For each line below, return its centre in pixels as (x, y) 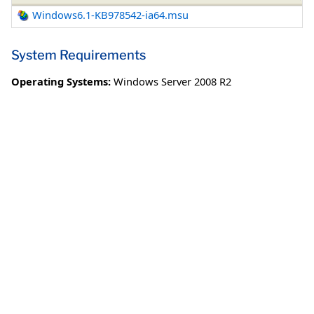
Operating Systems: (61, 81)
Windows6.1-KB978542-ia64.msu (111, 15)
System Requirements (78, 55)
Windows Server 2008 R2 (172, 81)
